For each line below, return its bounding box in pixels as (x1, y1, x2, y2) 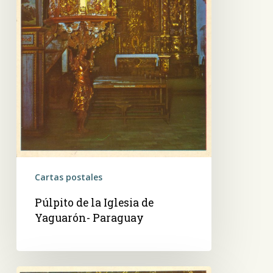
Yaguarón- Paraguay (34, 211, 144, 225)
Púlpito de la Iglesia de (34, 196, 154, 210)
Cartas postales (34, 171, 102, 183)
